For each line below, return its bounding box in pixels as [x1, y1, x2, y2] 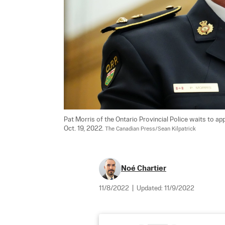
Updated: [137, 185, 164, 192]
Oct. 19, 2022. [64, 126, 105, 133]
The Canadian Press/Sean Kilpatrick [105, 126, 196, 133]
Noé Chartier [121, 165, 166, 173]
